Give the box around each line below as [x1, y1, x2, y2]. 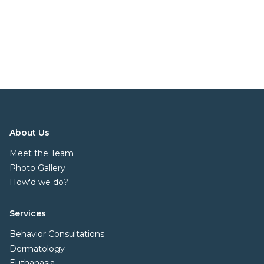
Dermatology [9, 243, 65, 254]
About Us [9, 127, 49, 138]
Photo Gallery [9, 162, 65, 173]
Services [9, 208, 46, 219]
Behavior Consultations [9, 229, 104, 240]
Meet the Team [9, 148, 74, 159]
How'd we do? [9, 177, 68, 188]
